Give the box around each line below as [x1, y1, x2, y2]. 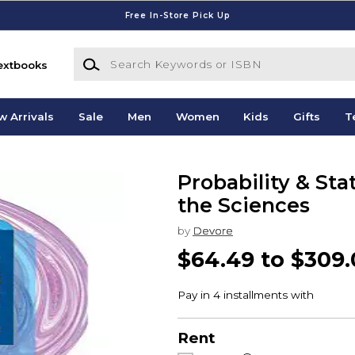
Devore [193, 223, 233, 237]
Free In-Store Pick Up [124, 10, 231, 21]
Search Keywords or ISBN [72, 48, 215, 62]
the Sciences [177, 193, 310, 218]
